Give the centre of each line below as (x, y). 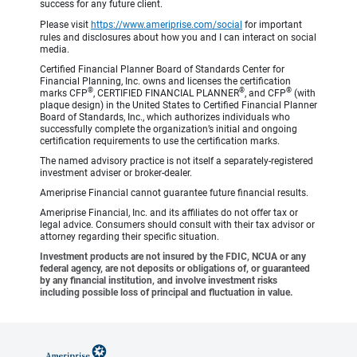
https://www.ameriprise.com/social (167, 24)
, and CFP (265, 93)
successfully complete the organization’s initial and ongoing (169, 129)
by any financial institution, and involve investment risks (159, 280)
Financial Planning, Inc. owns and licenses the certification (165, 81)
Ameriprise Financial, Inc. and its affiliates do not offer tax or (169, 212)
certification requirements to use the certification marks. (160, 141)
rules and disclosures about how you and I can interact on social (178, 37)
